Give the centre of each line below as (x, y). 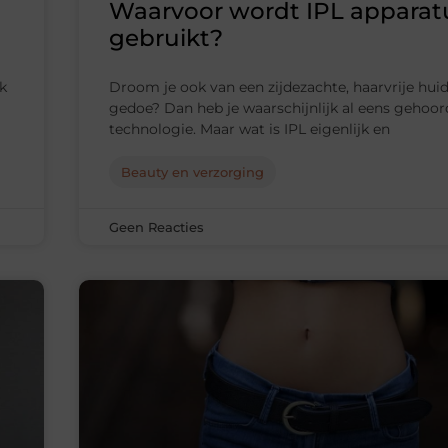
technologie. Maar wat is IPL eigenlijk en (249, 129)
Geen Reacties (156, 227)
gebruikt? (166, 38)
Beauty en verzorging (192, 172)
